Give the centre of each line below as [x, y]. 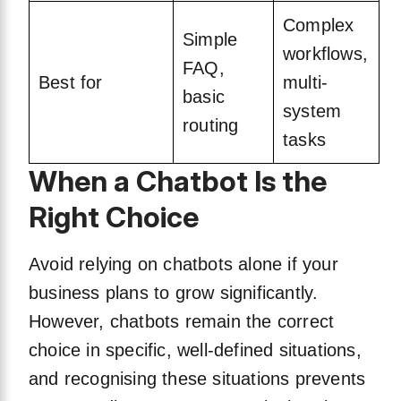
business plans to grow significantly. [174, 293]
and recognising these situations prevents [197, 379]
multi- [306, 83]
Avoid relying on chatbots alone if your [183, 264]
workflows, [325, 54]
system [312, 111]
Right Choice [114, 218]
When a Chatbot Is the [178, 182]
